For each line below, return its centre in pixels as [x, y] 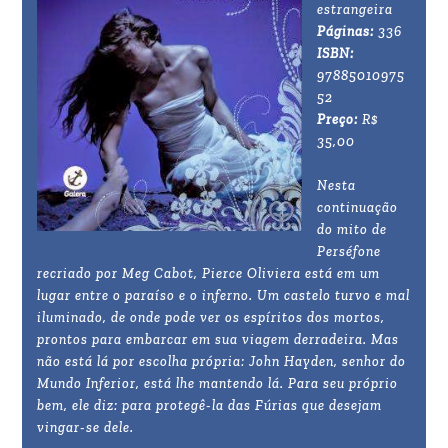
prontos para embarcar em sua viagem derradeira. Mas [218, 340]
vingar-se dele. [86, 428]
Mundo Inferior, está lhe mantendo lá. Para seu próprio [218, 384]
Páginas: [346, 32]
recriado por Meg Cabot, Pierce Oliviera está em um [209, 274]
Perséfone [349, 252]
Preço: [338, 120]
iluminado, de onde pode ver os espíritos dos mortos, [211, 318]
